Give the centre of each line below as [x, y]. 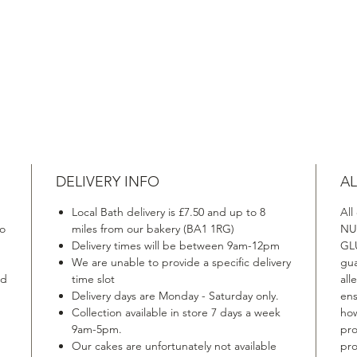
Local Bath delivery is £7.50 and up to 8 [169, 212]
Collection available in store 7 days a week [177, 312]
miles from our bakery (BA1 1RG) [153, 228]
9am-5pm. [97, 329]
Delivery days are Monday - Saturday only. [176, 295]
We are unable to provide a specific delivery [182, 262]
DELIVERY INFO [108, 181]
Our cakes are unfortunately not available [175, 345]
